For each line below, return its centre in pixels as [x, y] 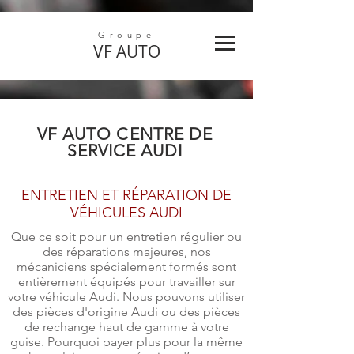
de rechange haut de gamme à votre [126, 327]
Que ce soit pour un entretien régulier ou [126, 237]
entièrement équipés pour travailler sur [126, 282]
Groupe [126, 35]
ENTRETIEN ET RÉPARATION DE [126, 195]
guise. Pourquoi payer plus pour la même [126, 342]
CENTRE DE [164, 134]
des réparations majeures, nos [126, 252]
